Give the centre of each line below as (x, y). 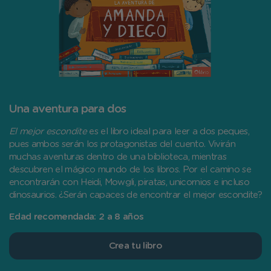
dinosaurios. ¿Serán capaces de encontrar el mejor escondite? (136, 195)
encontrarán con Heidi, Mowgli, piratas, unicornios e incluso (129, 183)
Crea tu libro (135, 246)
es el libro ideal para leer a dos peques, (168, 132)
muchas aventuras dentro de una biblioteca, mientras (118, 157)
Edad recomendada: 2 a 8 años (77, 217)
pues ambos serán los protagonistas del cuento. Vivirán (122, 145)
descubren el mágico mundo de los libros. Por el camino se (130, 170)
